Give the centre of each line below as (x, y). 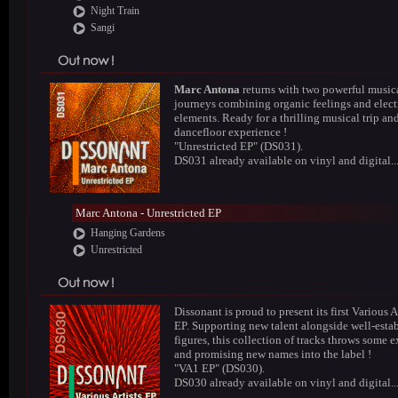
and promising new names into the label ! (273, 354)
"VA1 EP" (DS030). (219, 368)
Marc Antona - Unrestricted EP (148, 213)
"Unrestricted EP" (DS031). (239, 146)
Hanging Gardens (127, 233)
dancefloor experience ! (231, 132)
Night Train (115, 11)
